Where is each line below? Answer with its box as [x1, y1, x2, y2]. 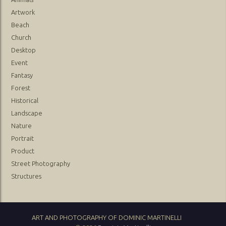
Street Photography [11, 159, 71, 167]
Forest [11, 84, 31, 91]
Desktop [11, 46, 36, 53]
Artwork [11, 8, 35, 16]
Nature [11, 122, 32, 129]
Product [11, 147, 35, 154]
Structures [11, 172, 42, 180]
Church [11, 33, 32, 41]
